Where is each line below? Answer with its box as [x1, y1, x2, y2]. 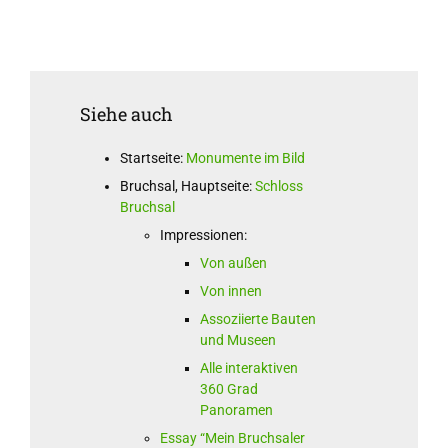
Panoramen [199, 402, 273, 419]
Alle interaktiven [199, 360, 298, 377]
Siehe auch [79, 102, 173, 127]
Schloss [254, 178, 303, 195]
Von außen [199, 255, 267, 272]
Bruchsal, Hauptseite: [119, 178, 255, 195]
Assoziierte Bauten [199, 311, 316, 328]
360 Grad [199, 381, 258, 398]
